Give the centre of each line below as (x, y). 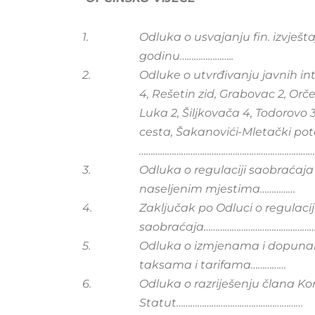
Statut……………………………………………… (221, 303)
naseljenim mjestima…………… (217, 189)
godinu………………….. (186, 56)
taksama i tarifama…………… (213, 265)
